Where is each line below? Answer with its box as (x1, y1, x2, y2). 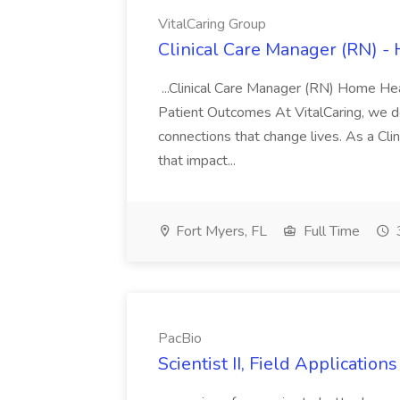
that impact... (158, 151, 239, 171)
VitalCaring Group (158, 14, 266, 34)
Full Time (300, 221, 360, 241)
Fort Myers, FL (172, 221, 267, 241)
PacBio (158, 329, 202, 348)
